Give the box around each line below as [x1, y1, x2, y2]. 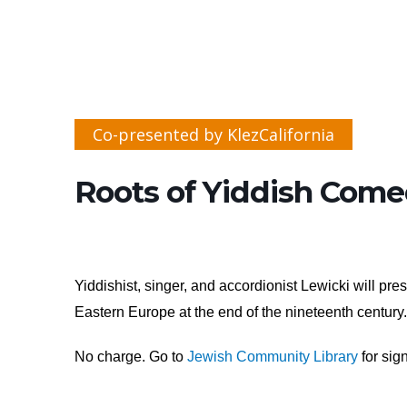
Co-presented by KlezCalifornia [93, 124, 334, 145]
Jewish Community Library [187, 349, 358, 364]
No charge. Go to [74, 349, 187, 364]
